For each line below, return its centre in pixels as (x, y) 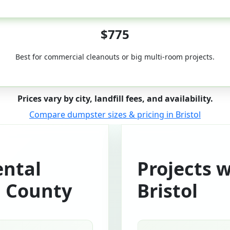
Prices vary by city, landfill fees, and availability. (115, 99)
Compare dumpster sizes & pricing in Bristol (115, 114)
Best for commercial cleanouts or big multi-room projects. (115, 57)
